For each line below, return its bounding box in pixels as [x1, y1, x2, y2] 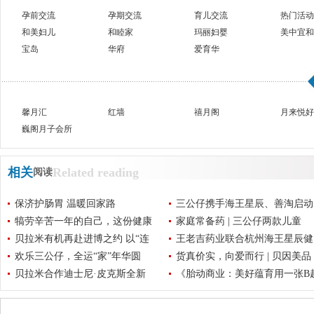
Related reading [53, 165, 139, 179]
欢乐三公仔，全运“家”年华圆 [15, 250, 141, 261]
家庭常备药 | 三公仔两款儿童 [176, 215, 301, 226]
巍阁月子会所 [22, 123, 72, 134]
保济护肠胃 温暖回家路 [15, 198, 116, 209]
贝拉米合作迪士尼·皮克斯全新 [15, 268, 146, 279]
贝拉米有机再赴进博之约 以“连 [15, 233, 149, 244]
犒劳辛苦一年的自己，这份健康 [15, 215, 152, 226]
